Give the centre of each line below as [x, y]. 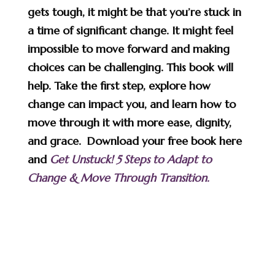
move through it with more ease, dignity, [129, 122]
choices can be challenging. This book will [130, 67]
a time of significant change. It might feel [130, 30]
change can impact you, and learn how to [131, 104]
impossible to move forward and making [128, 48]
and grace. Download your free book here [134, 141]
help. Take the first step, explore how [119, 85]
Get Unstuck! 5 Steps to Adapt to [130, 159]
